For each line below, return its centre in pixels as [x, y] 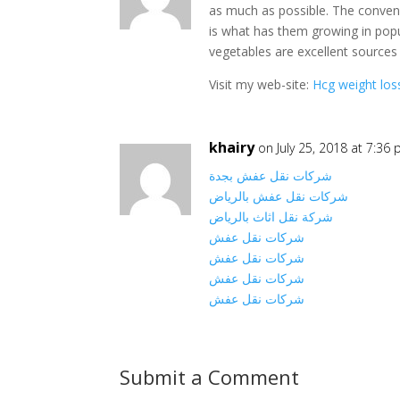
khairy [232, 147]
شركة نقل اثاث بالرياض [271, 217]
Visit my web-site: [261, 84]
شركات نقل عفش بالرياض [279, 196]
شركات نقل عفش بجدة [271, 175]
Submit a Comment [210, 377]
